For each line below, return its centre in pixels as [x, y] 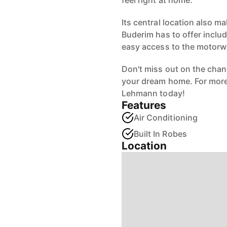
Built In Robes [160, 134]
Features [144, 105]
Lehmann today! [153, 93]
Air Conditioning [166, 118]
